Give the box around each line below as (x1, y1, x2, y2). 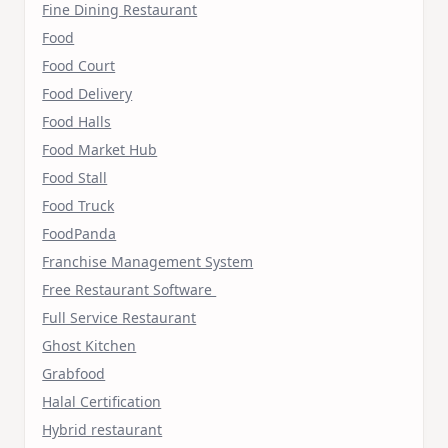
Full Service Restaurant (42, 307, 197, 327)
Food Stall (42, 167, 108, 187)
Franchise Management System (42, 251, 254, 271)
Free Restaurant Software (42, 279, 217, 299)
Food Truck (42, 195, 115, 215)
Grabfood (42, 363, 106, 383)
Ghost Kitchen (42, 335, 137, 355)
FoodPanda (42, 223, 117, 243)
